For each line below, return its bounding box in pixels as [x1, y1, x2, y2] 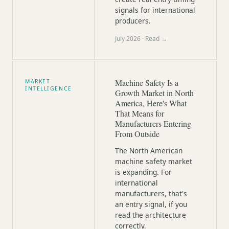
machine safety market [115, 156, 192, 166]
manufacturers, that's [115, 189, 187, 198]
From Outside [115, 128, 159, 139]
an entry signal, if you [115, 199, 187, 209]
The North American [115, 146, 182, 155]
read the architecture [115, 210, 186, 220]
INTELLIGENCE [25, 85, 72, 92]
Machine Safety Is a [115, 77, 178, 88]
